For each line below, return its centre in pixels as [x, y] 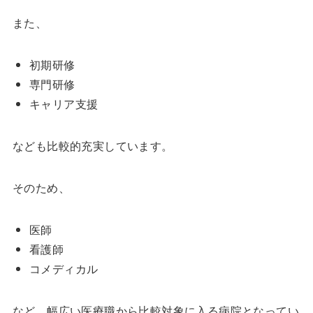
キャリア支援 [64, 104]
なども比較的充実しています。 [93, 146]
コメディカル [64, 269]
